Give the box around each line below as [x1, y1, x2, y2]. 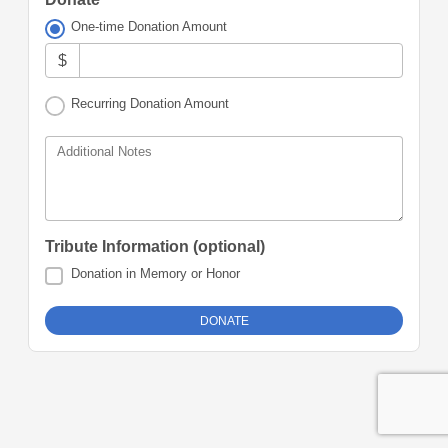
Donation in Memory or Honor [71, 266, 241, 282]
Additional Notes [57, 144, 152, 160]
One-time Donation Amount [71, 19, 228, 34]
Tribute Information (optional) [45, 238, 265, 256]
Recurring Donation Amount [71, 96, 230, 112]
